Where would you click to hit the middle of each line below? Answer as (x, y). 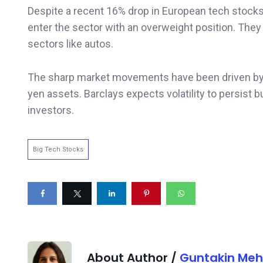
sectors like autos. (70, 43)
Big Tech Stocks (58, 149)
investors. (51, 110)
